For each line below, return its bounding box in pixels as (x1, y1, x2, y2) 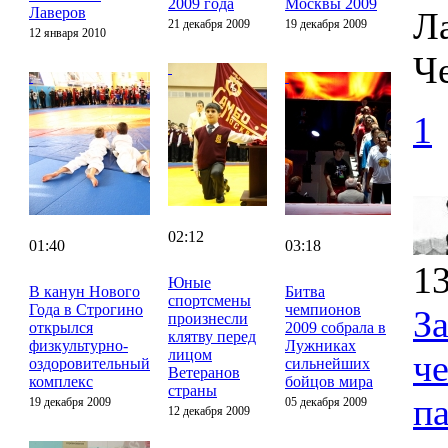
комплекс (29, 372, 93, 390)
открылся (29, 318, 93, 336)
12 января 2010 (29, 25, 106, 40)
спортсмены (168, 291, 251, 309)
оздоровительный (29, 354, 150, 372)
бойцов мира (285, 372, 373, 390)
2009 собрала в (285, 318, 386, 336)
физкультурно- (29, 336, 128, 354)
